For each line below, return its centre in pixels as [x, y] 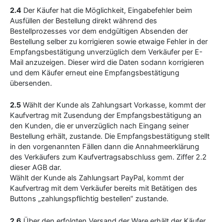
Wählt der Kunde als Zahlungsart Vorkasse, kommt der [113, 105]
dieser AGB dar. [36, 168]
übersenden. [31, 83]
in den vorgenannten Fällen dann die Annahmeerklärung [105, 147]
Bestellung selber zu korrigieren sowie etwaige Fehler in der [109, 41]
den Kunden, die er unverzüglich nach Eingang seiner [99, 126]
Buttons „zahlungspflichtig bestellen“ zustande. [89, 199]
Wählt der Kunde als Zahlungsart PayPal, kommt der [97, 178]
